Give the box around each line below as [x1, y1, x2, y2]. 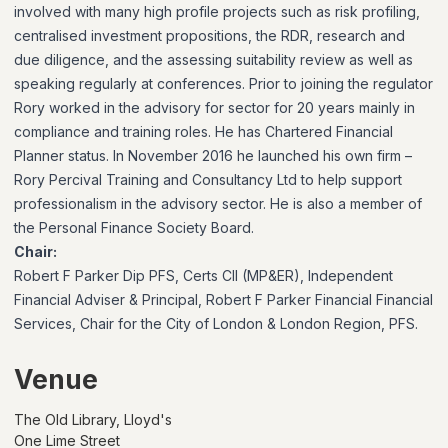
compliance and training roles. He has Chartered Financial [14, 122, 393, 140]
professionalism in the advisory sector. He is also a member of [14, 194, 422, 212]
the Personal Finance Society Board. [14, 218, 254, 236]
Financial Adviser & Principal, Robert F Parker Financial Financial [14, 290, 433, 308]
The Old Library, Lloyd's [14, 410, 172, 428]
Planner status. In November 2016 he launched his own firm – [14, 146, 412, 164]
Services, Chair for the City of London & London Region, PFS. [14, 314, 422, 332]
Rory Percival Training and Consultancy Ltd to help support [14, 170, 402, 188]
